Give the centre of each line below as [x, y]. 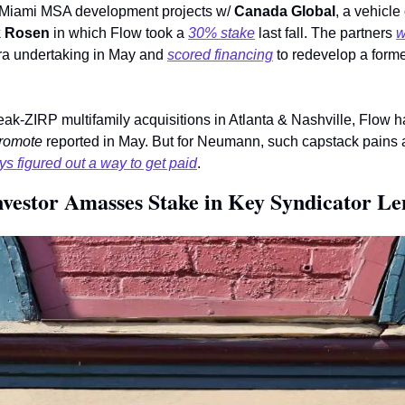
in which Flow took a [119, 33]
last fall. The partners [325, 33]
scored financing [220, 55]
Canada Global [285, 12]
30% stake [221, 33]
